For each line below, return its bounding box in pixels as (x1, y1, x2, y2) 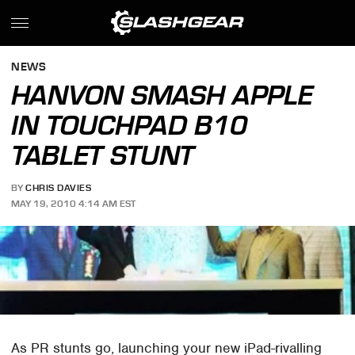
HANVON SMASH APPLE (11, 79, 314, 111)
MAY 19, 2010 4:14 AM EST (11, 197, 136, 209)
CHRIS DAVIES (25, 182, 92, 194)
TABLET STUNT (11, 139, 195, 171)
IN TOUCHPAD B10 (11, 109, 248, 141)
